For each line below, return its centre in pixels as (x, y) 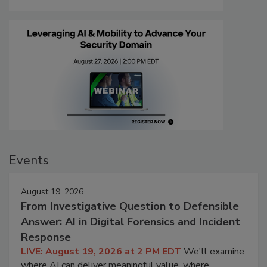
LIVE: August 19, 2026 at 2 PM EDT (101, 251)
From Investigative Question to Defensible (130, 206)
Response (46, 237)
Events (29, 160)
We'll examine (214, 251)
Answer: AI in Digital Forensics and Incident (131, 221)
